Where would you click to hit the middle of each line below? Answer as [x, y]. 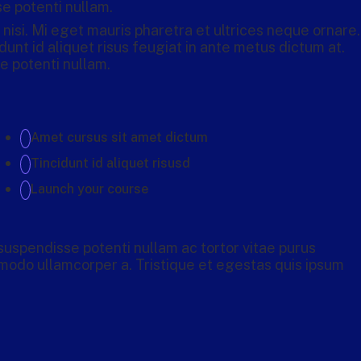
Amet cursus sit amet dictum [119, 138]
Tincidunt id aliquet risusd [110, 164]
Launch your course [89, 189]
